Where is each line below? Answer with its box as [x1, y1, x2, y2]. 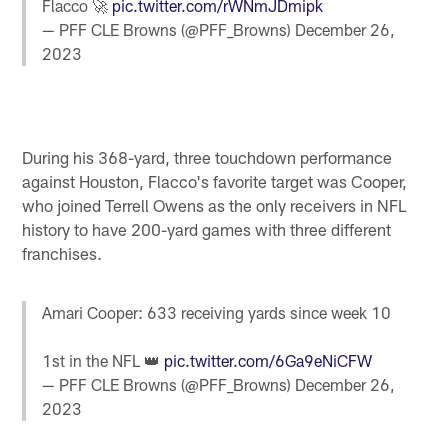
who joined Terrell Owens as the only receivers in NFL [22, 194, 408, 215]
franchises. [22, 242, 103, 263]
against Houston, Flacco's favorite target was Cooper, [22, 170, 408, 191]
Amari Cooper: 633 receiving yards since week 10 [42, 302, 392, 322]
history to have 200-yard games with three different [22, 218, 392, 239]
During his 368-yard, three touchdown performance [22, 146, 393, 167]
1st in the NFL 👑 [42, 350, 165, 370]
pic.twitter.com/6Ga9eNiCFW [164, 350, 373, 370]
